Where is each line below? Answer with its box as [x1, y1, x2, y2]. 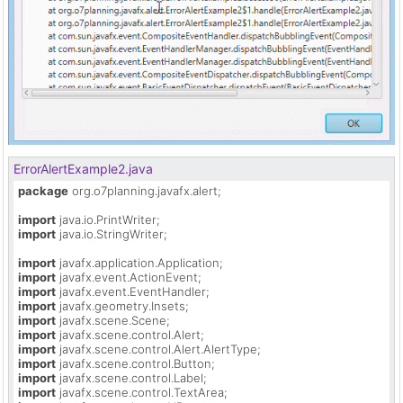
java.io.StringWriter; [56, 226, 167, 241]
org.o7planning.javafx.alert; [68, 183, 221, 198]
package [18, 183, 68, 198]
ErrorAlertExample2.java [13, 160, 153, 176]
